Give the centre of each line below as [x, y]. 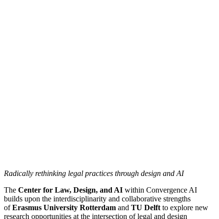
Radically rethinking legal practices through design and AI [94, 173]
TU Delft [145, 207]
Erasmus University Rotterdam [65, 207]
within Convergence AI [160, 190]
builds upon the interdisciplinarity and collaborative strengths [97, 198]
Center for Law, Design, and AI [70, 190]
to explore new [184, 207]
